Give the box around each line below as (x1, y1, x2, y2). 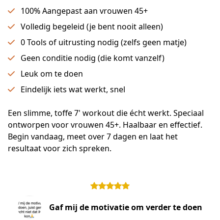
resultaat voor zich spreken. (8, 143, 111, 154)
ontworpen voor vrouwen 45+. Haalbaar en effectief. (8, 119, 202, 130)
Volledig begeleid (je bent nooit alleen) (21, 21, 163, 32)
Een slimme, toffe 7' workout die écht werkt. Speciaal (8, 108, 204, 118)
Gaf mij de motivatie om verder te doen (49, 202, 202, 213)
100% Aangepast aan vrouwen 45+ (21, 5, 148, 16)
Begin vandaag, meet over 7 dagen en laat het (8, 131, 178, 142)
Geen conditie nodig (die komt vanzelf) (21, 53, 165, 63)
